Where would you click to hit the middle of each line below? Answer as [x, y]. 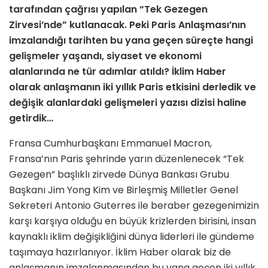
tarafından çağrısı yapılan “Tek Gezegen [108, 10]
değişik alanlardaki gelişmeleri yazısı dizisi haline [128, 103]
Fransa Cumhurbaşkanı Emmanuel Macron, [110, 144]
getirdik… [31, 118]
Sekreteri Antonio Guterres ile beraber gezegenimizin [134, 206]
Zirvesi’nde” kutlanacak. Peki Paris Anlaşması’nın [127, 25]
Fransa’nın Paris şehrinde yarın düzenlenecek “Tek [127, 159]
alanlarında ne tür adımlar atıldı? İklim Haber [118, 72]
